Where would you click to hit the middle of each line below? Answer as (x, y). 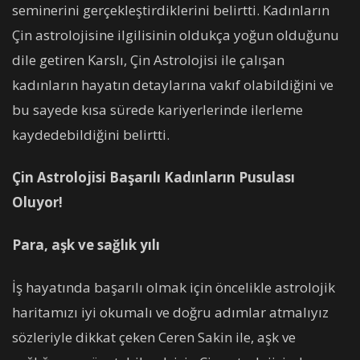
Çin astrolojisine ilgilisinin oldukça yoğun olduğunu (176, 35)
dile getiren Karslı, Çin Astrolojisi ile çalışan (148, 59)
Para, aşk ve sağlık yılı (86, 245)
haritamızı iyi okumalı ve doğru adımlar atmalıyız (170, 313)
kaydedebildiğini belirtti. (91, 134)
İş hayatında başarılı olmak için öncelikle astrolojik (174, 288)
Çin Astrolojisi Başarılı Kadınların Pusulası (153, 177)
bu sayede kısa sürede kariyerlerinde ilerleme (157, 109)
